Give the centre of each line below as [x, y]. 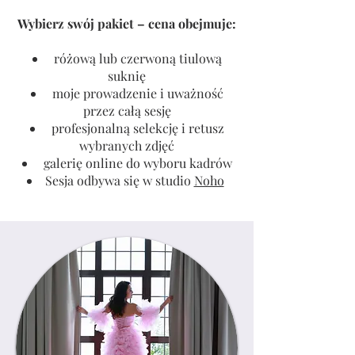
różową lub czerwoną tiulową [136, 58]
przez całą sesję [127, 110]
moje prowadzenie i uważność [136, 93]
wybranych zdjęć [127, 145]
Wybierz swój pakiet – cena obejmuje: [127, 23]
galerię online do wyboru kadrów [136, 162]
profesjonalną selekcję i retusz [136, 128]
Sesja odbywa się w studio [119, 180]
